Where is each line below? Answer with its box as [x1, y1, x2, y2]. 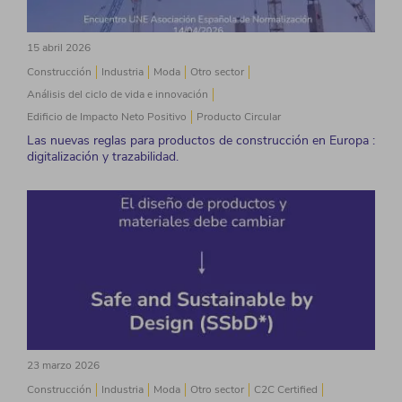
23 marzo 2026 [27, 358, 100, 372]
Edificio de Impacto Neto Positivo [27, 109, 187, 124]
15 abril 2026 [27, 40, 91, 55]
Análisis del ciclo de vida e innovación [27, 87, 208, 101]
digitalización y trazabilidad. [27, 148, 179, 165]
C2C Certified [254, 382, 318, 397]
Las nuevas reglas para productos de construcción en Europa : [27, 132, 375, 149]
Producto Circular [197, 109, 281, 124]
